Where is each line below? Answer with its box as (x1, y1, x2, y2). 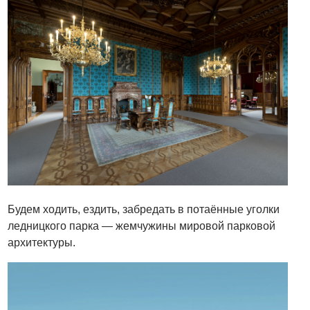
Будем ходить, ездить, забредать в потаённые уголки (8, 203, 280, 215)
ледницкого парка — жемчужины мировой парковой (8, 219, 276, 232)
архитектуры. (8, 236, 76, 248)
